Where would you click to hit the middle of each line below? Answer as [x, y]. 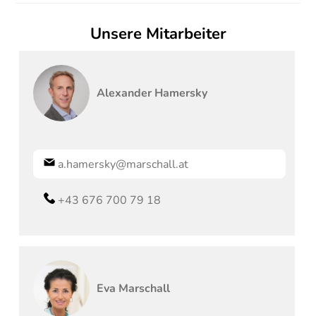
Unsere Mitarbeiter [158, 34]
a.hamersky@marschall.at [123, 164]
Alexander [124, 93]
